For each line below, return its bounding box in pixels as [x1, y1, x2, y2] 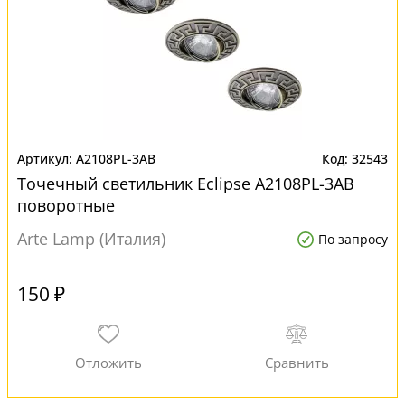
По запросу [318, 231, 388, 248]
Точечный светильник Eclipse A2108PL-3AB [17, 173, 354, 194]
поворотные [17, 194, 115, 216]
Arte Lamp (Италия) [17, 228, 165, 250]
